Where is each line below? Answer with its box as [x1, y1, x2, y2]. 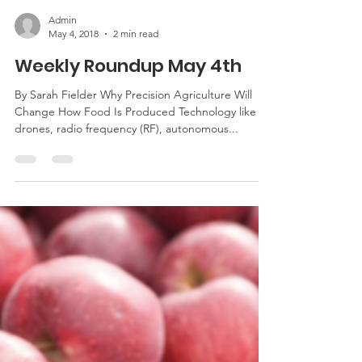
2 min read [113, 241, 158, 253]
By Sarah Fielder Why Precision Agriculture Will [15, 301, 252, 315]
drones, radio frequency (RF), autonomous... [15, 335, 238, 349]
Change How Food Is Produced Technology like [15, 318, 256, 332]
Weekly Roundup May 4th [15, 267, 242, 292]
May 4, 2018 [48, 241, 99, 253]
